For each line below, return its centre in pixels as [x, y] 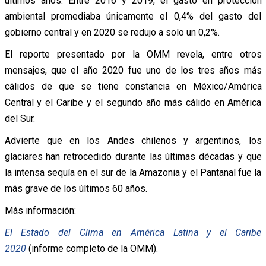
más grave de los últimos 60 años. [76, 188]
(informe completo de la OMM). [92, 248]
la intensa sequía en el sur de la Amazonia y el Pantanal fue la [133, 172]
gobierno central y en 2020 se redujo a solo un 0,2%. [112, 32]
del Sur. [20, 118]
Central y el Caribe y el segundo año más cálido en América [133, 102]
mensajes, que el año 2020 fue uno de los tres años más [133, 70]
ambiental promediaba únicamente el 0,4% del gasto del [133, 16]
